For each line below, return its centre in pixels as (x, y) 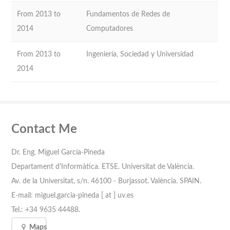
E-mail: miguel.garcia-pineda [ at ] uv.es (73, 196)
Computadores (110, 28)
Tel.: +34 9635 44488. (46, 210)
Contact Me (44, 129)
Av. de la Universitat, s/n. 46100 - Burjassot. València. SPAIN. (107, 181)
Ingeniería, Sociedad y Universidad (140, 54)
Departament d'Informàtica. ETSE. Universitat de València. (103, 167)
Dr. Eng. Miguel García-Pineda (58, 152)
